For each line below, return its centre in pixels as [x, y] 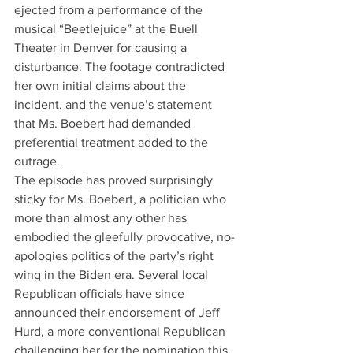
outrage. [37, 161]
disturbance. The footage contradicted [121, 67]
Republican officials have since [101, 294]
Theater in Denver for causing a [102, 48]
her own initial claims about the [102, 85]
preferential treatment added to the [113, 142]
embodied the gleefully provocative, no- [124, 237]
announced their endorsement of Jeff [119, 312]
